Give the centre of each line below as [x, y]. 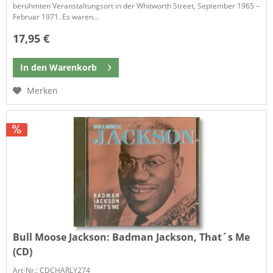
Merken [43, 90]
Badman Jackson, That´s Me [181, 237]
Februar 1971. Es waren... [56, 17]
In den [34, 67]
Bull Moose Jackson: [63, 237]
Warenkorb [73, 67]
